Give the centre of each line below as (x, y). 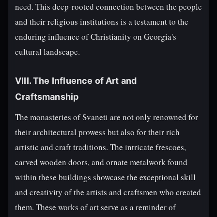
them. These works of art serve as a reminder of (95, 207)
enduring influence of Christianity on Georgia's (96, 37)
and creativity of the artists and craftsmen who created (108, 192)
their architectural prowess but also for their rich (97, 132)
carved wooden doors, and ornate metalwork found (101, 162)
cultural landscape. (47, 52)
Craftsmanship (47, 97)
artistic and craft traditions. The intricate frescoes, (101, 147)
